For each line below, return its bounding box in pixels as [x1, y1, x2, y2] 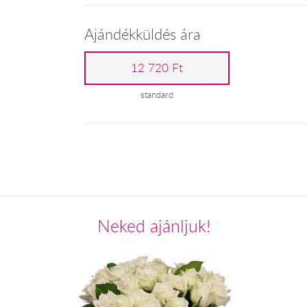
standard [140, 89, 174, 101]
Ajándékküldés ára [84, 24, 201, 45]
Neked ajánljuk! [97, 214, 210, 237]
